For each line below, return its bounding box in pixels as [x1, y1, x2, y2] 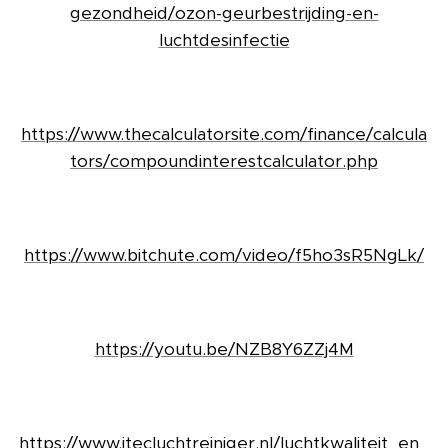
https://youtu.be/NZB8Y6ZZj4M [94, 338, 354, 361]
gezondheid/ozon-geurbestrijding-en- [69, 2, 379, 25]
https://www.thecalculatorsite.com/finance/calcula [21, 123, 427, 146]
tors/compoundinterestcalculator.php [70, 150, 378, 173]
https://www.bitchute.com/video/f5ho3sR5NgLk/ [24, 244, 424, 267]
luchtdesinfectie [158, 29, 290, 52]
